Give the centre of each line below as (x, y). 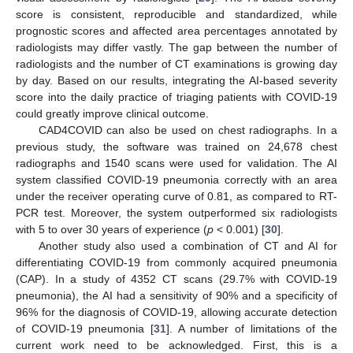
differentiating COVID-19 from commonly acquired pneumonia (176, 262)
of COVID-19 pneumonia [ (85, 328)
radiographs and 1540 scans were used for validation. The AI (176, 163)
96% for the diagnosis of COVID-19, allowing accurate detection (176, 312)
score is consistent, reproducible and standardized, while (176, 14)
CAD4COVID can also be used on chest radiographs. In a (188, 130)
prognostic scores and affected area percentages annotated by (176, 30)
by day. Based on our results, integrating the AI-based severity (176, 80)
